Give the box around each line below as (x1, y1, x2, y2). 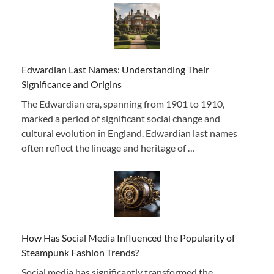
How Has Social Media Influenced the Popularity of (21, 231, 235, 243)
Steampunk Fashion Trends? (21, 246, 139, 258)
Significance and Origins (21, 78, 122, 90)
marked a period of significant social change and (21, 112, 220, 124)
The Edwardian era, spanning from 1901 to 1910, (21, 97, 224, 109)
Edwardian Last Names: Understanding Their (21, 63, 209, 75)
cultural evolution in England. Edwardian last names (21, 127, 237, 139)
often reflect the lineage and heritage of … (21, 141, 195, 154)
